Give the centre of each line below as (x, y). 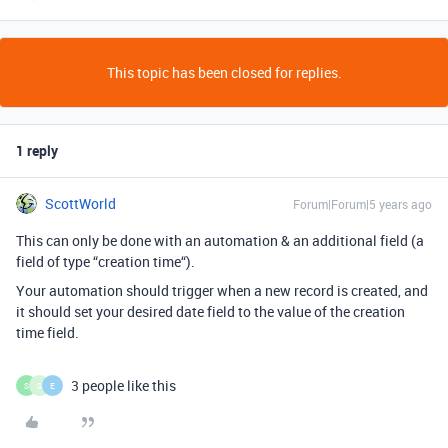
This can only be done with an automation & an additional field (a (220, 240)
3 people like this (123, 385)
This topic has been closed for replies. (224, 72)
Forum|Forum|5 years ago (362, 204)
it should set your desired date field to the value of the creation (210, 311)
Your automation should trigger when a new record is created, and (222, 290)
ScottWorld (80, 203)
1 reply (37, 150)
